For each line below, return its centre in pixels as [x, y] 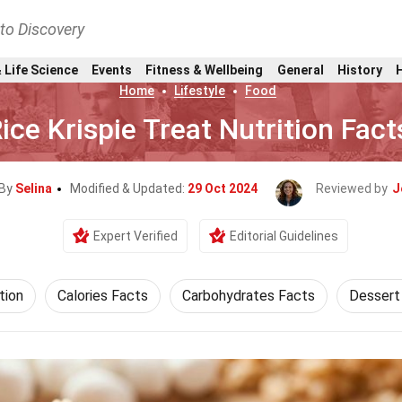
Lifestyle [200, 91]
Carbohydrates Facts [248, 296]
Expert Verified [135, 236]
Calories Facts [102, 296]
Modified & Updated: [129, 188]
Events [111, 70]
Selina [34, 188]
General [300, 70]
